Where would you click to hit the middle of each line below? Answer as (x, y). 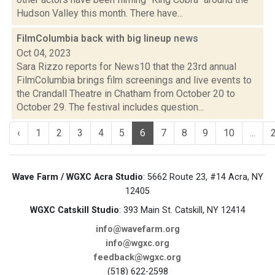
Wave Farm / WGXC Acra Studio (77, 177)
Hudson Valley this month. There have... (100, 13)
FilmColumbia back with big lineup (95, 38)
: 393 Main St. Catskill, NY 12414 (182, 210)
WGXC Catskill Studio (74, 210)
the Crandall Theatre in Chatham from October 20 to (126, 94)
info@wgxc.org (137, 243)
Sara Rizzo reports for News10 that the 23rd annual (126, 67)
